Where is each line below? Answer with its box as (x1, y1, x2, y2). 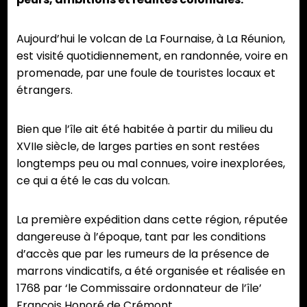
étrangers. (16, 82, 73, 99)
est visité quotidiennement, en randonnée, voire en (16, 48, 288, 64)
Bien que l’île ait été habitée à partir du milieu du (16, 121, 273, 138)
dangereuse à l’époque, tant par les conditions (16, 229, 266, 245)
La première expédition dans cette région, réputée (16, 212, 288, 228)
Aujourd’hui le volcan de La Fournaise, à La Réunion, (16, 31, 285, 47)
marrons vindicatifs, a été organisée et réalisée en (16, 263, 285, 280)
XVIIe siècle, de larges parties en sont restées (16, 138, 260, 155)
